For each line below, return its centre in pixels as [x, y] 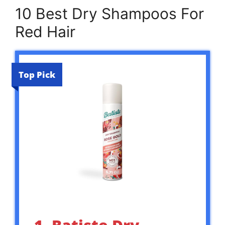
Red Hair [45, 32]
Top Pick [37, 75]
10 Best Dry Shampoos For [109, 14]
